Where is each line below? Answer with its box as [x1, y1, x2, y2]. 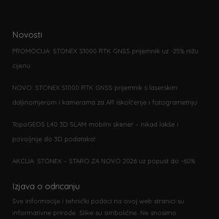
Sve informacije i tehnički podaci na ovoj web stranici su [12, 197, 184, 205]
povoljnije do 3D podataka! [12, 135, 95, 143]
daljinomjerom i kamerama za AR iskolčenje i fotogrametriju [12, 98, 197, 107]
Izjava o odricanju [12, 181, 80, 192]
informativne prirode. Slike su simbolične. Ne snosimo [12, 209, 176, 217]
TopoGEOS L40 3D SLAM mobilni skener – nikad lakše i [12, 120, 178, 129]
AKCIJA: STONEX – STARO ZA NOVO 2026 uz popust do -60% [12, 157, 195, 165]
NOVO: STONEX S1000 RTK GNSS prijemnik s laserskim [12, 84, 177, 92]
